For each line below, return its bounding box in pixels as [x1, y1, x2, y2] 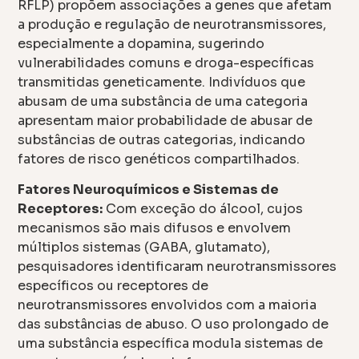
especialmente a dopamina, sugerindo [18, 34, 265, 52]
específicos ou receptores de [18, 277, 209, 295]
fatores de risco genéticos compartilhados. [18, 150, 301, 167]
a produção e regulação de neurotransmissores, [18, 15, 327, 33]
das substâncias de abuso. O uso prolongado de [18, 316, 329, 333]
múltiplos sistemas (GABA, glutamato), [18, 239, 271, 256]
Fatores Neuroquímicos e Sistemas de [18, 181, 280, 199]
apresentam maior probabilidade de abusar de [18, 111, 313, 129]
